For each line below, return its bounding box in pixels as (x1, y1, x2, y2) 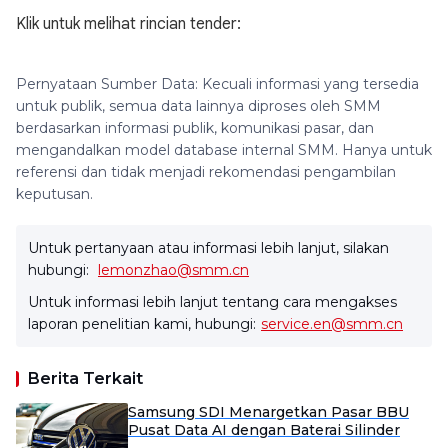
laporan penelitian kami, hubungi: (28, 315, 256, 333)
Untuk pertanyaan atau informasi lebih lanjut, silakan (28, 239, 389, 257)
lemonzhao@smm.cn (98, 261, 249, 279)
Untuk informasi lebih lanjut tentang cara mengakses (28, 293, 397, 311)
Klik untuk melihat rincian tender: (16, 14, 241, 34)
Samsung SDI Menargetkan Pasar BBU (128, 403, 409, 421)
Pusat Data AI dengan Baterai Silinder (128, 421, 400, 439)
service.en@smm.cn (261, 315, 403, 333)
